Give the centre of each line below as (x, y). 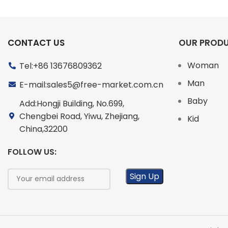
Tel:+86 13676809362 (60, 66)
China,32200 (43, 129)
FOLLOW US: (32, 152)
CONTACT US (36, 42)
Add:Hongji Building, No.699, (72, 103)
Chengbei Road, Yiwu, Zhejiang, (79, 116)
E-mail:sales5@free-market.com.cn (91, 84)
